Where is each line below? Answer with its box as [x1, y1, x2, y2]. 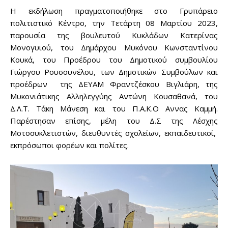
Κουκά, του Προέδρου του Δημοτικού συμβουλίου [10, 54, 218, 65]
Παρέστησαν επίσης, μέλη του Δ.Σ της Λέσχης [10, 116, 218, 126]
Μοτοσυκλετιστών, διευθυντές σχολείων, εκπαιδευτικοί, [10, 128, 218, 138]
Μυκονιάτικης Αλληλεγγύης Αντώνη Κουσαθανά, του [10, 91, 218, 102]
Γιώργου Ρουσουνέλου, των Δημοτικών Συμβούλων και [10, 67, 218, 77]
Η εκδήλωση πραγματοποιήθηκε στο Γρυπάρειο [10, 6, 218, 16]
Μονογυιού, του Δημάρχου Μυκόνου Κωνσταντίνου [10, 42, 218, 53]
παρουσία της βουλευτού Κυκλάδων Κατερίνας [10, 30, 218, 41]
